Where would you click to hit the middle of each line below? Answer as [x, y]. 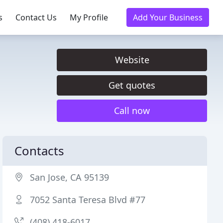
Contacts [40, 151]
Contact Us [36, 17]
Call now [132, 111]
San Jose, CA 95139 [70, 177]
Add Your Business [168, 17]
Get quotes [132, 85]
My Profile [89, 17]
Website [132, 60]
